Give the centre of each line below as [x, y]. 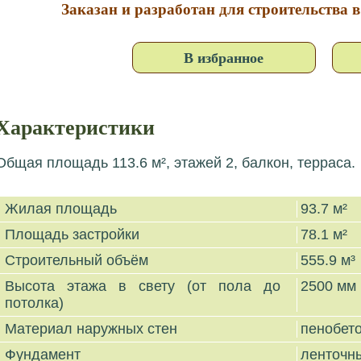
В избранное [224, 57]
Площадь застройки [74, 234]
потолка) [36, 303]
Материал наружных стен [93, 329]
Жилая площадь [62, 209]
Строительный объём [78, 260]
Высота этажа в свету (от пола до [143, 286]
